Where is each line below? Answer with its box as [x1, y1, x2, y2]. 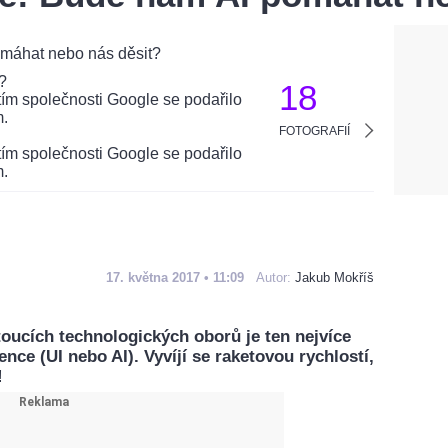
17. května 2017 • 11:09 [106, 269, 244, 285]
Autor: [256, 269, 295, 285]
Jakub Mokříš [295, 269, 374, 285]
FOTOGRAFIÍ [279, 124, 350, 138]
